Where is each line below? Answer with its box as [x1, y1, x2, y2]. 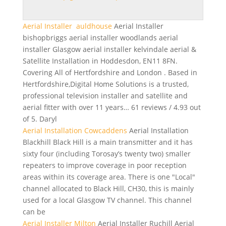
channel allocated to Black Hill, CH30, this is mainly [22, 184, 194, 193]
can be [22, 207, 45, 216]
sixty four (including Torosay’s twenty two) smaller [22, 149, 191, 158]
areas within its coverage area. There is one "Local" [22, 172, 195, 182]
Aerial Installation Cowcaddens [22, 126, 127, 135]
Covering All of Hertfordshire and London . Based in [22, 68, 197, 77]
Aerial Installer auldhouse [22, 21, 112, 31]
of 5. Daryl [22, 114, 57, 124]
